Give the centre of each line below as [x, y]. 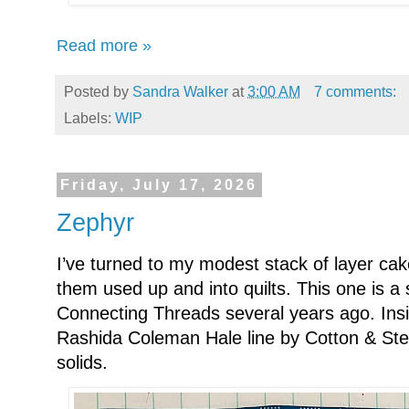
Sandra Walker [180, 92]
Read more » [104, 45]
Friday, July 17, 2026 [159, 185]
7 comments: [357, 92]
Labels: [89, 118]
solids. [82, 362]
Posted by [98, 92]
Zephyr [95, 222]
